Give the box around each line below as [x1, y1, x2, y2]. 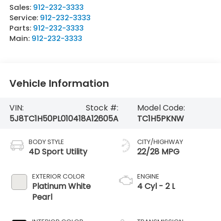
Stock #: [85, 102, 118, 113]
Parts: [9, 23, 33, 34]
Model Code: [137, 102, 185, 113]
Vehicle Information [9, 76, 109, 90]
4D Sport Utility [28, 146, 87, 158]
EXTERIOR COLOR [32, 172, 85, 182]
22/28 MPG [137, 146, 180, 158]
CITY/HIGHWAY [137, 137, 183, 147]
